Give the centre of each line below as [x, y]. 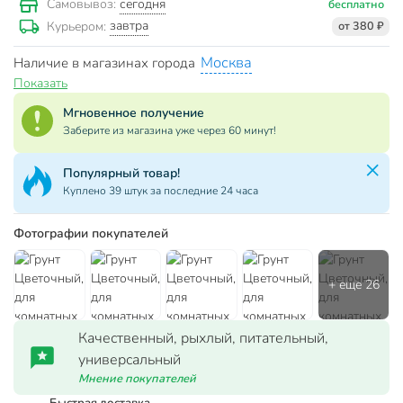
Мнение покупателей [137, 379]
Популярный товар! [121, 173]
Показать [40, 83]
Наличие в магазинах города [106, 63]
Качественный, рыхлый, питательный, [203, 339]
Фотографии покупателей [91, 234]
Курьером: [78, 26]
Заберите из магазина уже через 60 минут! [170, 130]
